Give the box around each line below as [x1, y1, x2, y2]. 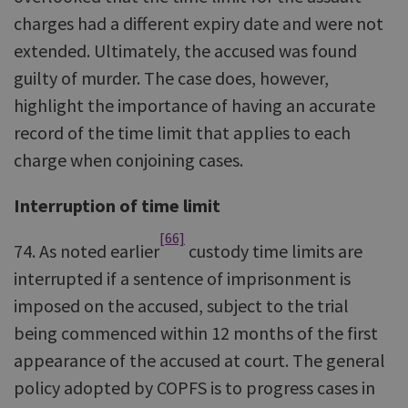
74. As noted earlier [14, 240, 159, 262]
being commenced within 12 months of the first [14, 321, 378, 344]
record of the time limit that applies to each [14, 121, 351, 144]
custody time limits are [185, 240, 362, 262]
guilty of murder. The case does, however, [14, 66, 329, 89]
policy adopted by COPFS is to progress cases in [14, 376, 375, 399]
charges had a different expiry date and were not [14, 12, 383, 35]
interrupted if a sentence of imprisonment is [14, 267, 351, 290]
